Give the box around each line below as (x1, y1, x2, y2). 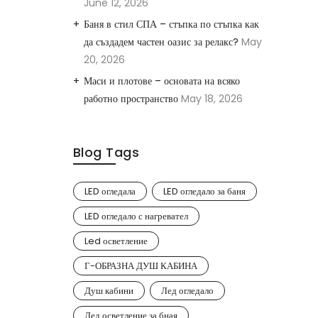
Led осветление (84, 234, 148, 248)
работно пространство (83, 91, 178, 106)
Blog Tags (72, 143, 139, 161)
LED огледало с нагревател (84, 209, 188, 223)
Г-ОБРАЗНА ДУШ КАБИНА (84, 258, 197, 273)
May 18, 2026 (180, 91, 243, 106)
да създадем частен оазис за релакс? (83, 34, 238, 49)
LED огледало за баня (163, 184, 246, 198)
